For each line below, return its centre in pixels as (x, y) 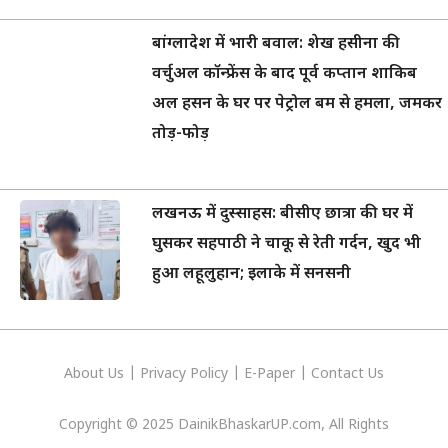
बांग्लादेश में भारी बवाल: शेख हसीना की (276, 44)
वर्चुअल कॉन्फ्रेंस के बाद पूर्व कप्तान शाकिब (284, 74)
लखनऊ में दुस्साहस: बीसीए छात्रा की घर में (282, 214)
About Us (96, 374)
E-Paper (269, 374)
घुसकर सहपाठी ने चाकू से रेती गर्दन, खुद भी (286, 244)
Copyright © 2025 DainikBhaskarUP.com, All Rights (224, 425)
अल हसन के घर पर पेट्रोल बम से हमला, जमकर (297, 104)
